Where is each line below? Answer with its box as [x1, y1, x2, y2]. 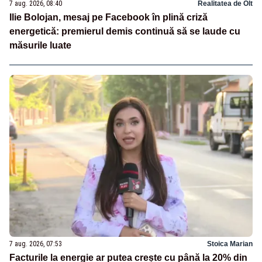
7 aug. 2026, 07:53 [9, 240, 62, 249]
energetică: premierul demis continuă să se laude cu [9, 26, 240, 37]
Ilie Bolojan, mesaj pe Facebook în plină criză [9, 12, 208, 23]
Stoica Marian [207, 240, 253, 249]
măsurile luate [9, 40, 71, 51]
